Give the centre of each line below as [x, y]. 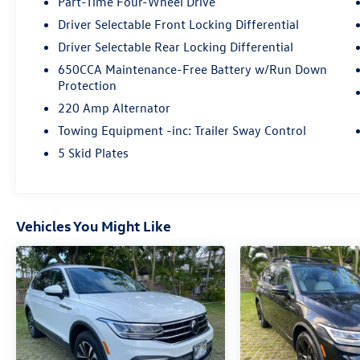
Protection [88, 86]
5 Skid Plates [94, 153]
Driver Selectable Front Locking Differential [179, 25]
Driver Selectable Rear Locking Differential [176, 47]
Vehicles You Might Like [94, 226]
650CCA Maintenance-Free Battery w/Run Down [193, 70]
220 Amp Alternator [115, 108]
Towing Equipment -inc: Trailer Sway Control [182, 131]
